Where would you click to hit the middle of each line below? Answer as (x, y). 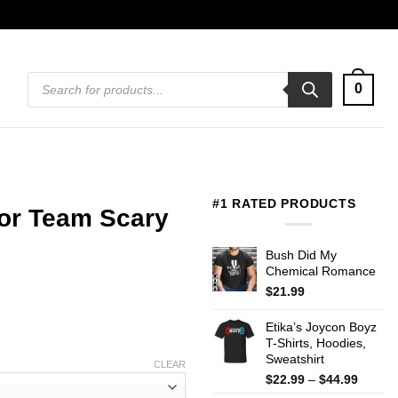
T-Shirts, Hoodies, (316, 342)
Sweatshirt (295, 358)
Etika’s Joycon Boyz (321, 326)
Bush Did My (301, 255)
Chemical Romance (321, 271)
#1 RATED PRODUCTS (284, 203)
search (45, 88)
